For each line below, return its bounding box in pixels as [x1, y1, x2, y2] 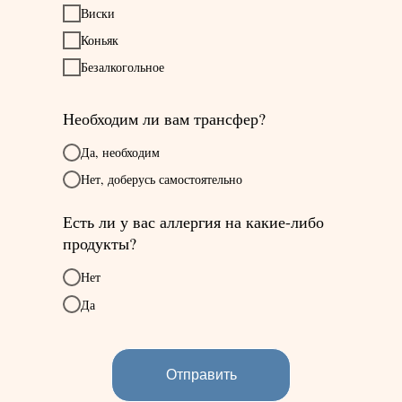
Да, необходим [81, 143, 160, 161]
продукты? [63, 232, 136, 254]
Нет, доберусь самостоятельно [81, 170, 242, 188]
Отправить [165, 367, 237, 382]
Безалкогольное [81, 57, 164, 75]
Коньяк [81, 31, 118, 48]
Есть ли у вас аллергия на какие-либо [63, 211, 324, 232]
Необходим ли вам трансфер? [63, 108, 266, 129]
